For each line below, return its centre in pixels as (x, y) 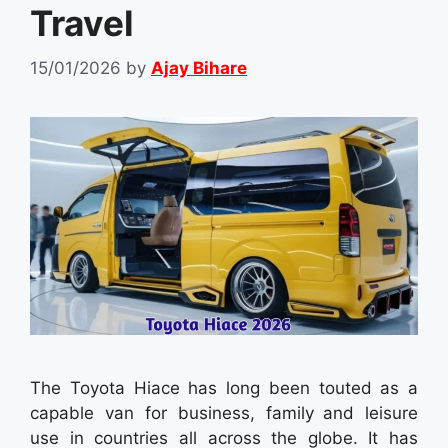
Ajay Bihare (199, 67)
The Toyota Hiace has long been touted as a (224, 387)
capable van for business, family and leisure (224, 412)
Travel (82, 23)
